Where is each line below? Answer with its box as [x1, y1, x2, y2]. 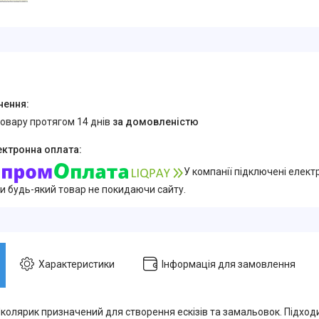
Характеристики [38, 258, 115, 270]
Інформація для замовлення [162, 258, 296, 270]
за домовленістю [113, 116, 199, 128]
